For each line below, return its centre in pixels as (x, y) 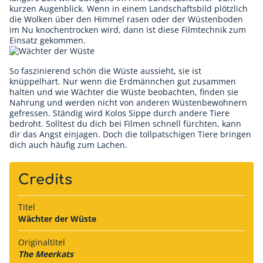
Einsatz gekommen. (48, 40)
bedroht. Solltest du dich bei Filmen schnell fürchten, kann (125, 123)
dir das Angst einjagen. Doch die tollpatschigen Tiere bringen (130, 134)
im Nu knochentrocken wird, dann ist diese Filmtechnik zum (128, 29)
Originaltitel (42, 242)
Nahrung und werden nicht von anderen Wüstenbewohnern (128, 102)
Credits (45, 180)
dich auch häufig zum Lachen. (68, 144)
